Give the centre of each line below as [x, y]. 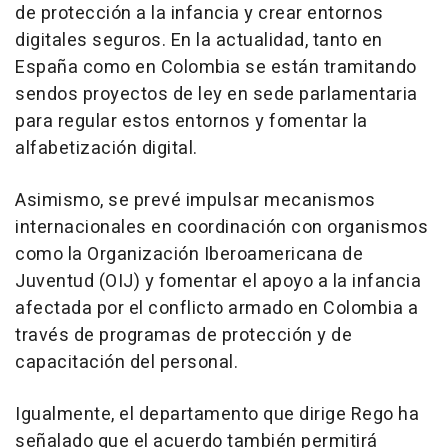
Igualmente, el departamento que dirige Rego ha [217, 415]
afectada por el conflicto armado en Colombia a [216, 309]
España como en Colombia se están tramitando [216, 68]
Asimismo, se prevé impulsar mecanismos [195, 201]
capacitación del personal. [126, 363]
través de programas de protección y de [183, 336]
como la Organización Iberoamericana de [189, 255]
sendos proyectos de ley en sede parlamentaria [216, 95]
